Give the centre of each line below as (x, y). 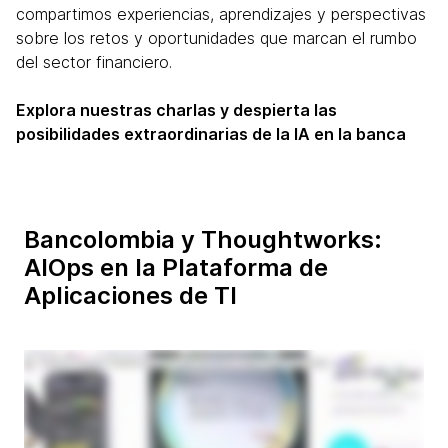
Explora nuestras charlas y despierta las (176, 110)
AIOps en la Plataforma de (176, 267)
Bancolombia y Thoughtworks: (203, 239)
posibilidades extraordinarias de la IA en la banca (211, 134)
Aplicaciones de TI (130, 295)
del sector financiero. (94, 62)
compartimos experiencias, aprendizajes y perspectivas (221, 14)
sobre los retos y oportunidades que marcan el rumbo (216, 38)
